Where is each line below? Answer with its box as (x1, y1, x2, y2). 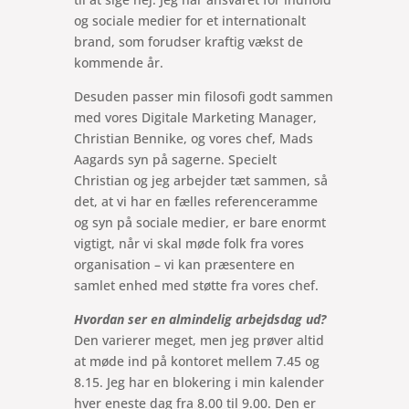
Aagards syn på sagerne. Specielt (73, 150, 277, 168)
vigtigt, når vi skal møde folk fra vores (73, 234, 304, 252)
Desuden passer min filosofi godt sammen (73, 87, 333, 105)
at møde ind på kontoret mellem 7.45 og (73, 351, 320, 370)
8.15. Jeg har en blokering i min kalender (73, 372, 324, 391)
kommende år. (73, 53, 163, 71)
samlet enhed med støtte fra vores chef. (73, 276, 319, 294)
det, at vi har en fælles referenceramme (73, 192, 318, 210)
